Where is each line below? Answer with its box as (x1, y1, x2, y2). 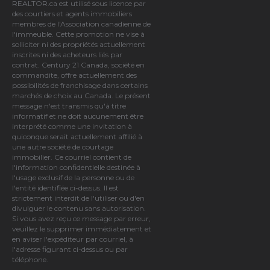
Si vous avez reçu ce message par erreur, (12, 213, 151, 223)
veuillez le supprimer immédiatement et (12, 224, 151, 233)
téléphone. (12, 254, 48, 264)
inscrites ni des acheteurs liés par (12, 49, 122, 59)
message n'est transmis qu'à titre (12, 101, 126, 110)
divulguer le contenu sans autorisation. (12, 203, 146, 213)
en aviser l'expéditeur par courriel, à (12, 234, 133, 243)
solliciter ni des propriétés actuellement (12, 39, 145, 49)
